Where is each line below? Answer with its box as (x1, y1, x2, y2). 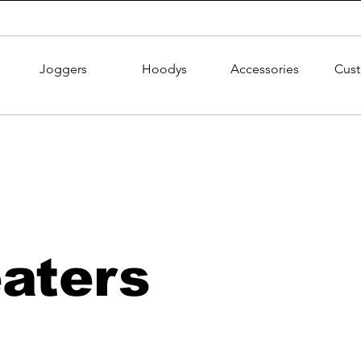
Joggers (39, 61, 87, 77)
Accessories (230, 61, 299, 77)
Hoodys (141, 61, 187, 77)
